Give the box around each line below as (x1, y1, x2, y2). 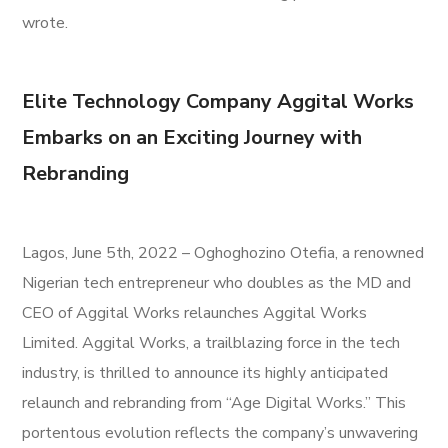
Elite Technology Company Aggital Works (22, 87, 415, 115)
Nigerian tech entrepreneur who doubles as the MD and (22, 271, 412, 294)
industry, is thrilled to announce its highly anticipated (22, 361, 389, 384)
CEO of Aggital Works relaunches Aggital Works (22, 301, 368, 324)
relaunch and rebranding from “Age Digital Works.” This (22, 391, 407, 414)
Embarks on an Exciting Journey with (22, 123, 363, 151)
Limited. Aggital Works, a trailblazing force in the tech (22, 331, 401, 354)
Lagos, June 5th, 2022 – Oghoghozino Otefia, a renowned (22, 241, 425, 264)
